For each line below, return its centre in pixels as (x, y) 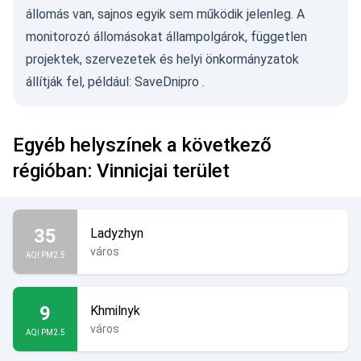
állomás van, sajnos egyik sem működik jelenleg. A (165, 14)
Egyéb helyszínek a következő (142, 145)
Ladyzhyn (117, 233)
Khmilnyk (115, 311)
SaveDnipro (167, 82)
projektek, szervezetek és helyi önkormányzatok (162, 59)
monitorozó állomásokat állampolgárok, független (166, 37)
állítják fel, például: (80, 82)
